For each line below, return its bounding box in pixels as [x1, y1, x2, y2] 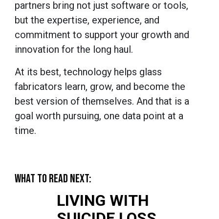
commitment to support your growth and [15, 28, 189, 41]
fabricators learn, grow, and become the [15, 80, 185, 92]
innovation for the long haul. [15, 43, 135, 55]
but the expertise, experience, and [15, 14, 159, 26]
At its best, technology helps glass [15, 66, 162, 78]
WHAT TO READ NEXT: [15, 171, 91, 186]
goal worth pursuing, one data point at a [15, 109, 183, 122]
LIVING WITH [56, 191, 149, 210]
